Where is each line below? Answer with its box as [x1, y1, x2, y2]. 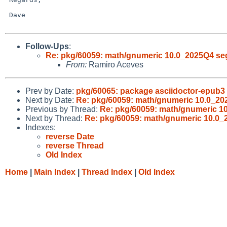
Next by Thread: [25, 113, 85, 123]
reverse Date [46, 132, 94, 141]
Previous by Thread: [25, 104, 100, 113]
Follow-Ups [25, 42, 69, 51]
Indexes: [25, 123, 56, 132]
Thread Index [82, 167, 132, 176]
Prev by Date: [25, 86, 76, 95]
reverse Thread [46, 141, 104, 150]
